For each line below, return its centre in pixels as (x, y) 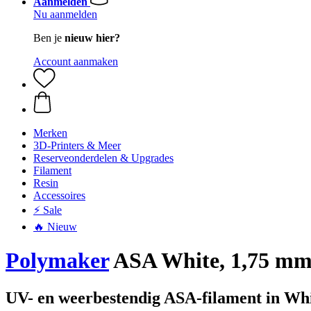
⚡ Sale (48, 210)
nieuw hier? (92, 38)
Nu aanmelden (65, 14)
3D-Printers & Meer (77, 145)
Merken (50, 133)
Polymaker (57, 261)
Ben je (49, 38)
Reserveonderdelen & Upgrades (103, 158)
